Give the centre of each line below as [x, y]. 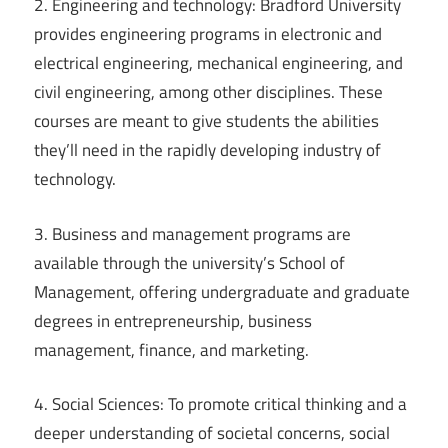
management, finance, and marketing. [171, 349]
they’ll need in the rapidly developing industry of [207, 150]
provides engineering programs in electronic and [208, 34]
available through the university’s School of [189, 262]
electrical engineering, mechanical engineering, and [218, 63]
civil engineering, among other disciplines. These [208, 92]
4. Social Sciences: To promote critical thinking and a [220, 404]
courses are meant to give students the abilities [206, 121]
